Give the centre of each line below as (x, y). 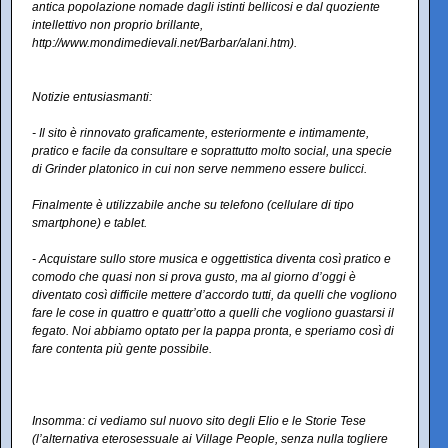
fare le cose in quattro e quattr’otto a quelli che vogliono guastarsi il (213, 313)
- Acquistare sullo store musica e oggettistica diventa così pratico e (211, 259)
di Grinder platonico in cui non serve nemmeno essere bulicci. (199, 169)
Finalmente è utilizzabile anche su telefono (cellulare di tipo (193, 205)
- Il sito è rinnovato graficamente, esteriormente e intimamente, (200, 133)
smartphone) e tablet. (89, 223)
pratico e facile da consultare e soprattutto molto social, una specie (212, 151)
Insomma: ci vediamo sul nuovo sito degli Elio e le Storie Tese (199, 421)
